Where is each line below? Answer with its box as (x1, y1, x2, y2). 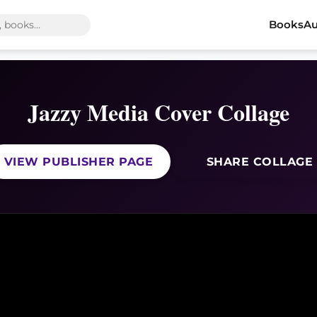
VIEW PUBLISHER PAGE (4, 155, 154, 168)
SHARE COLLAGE (202, 155, 313, 168)
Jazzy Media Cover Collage (28, 96, 289, 129)
